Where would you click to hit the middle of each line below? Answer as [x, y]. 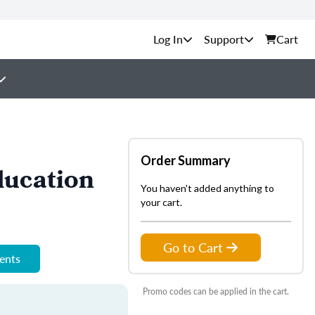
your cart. [161, 202]
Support [224, 39]
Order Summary [186, 160]
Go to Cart [193, 247]
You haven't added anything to [207, 188]
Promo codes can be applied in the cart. [216, 291]
